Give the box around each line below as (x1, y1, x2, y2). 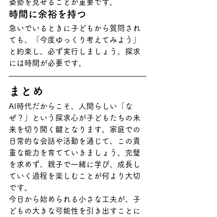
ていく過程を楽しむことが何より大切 (9, 171, 140, 180)
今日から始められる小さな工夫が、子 (9, 195, 140, 203)
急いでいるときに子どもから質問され (9, 24, 140, 32)
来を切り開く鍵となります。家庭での (9, 125, 140, 133)
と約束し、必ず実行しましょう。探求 (9, 47, 140, 55)
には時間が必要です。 (9, 59, 86, 67)
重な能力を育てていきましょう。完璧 (9, 148, 140, 156)
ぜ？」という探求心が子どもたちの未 (9, 113, 140, 122)
